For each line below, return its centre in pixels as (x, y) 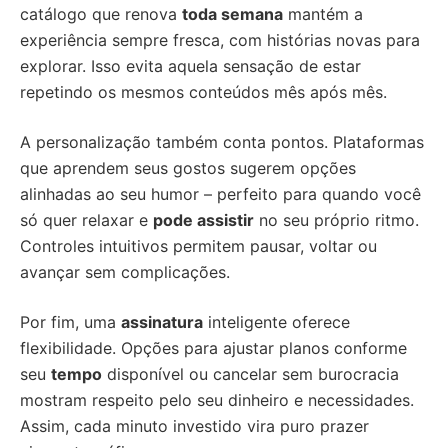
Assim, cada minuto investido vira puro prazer (194, 425)
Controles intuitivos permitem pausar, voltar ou (198, 245)
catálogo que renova (101, 13)
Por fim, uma (70, 321)
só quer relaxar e (86, 219)
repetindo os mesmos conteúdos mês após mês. (203, 91)
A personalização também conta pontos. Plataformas (222, 141)
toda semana (232, 13)
